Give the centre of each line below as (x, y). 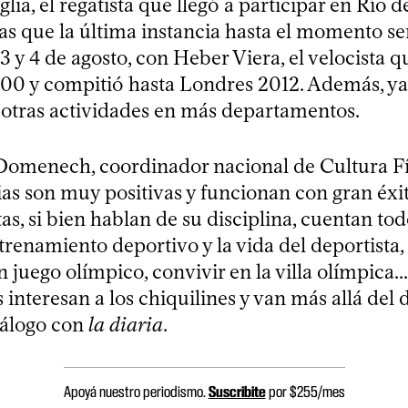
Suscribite (237, 391)
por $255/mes (305, 391)
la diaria (126, 324)
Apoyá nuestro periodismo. (136, 391)
